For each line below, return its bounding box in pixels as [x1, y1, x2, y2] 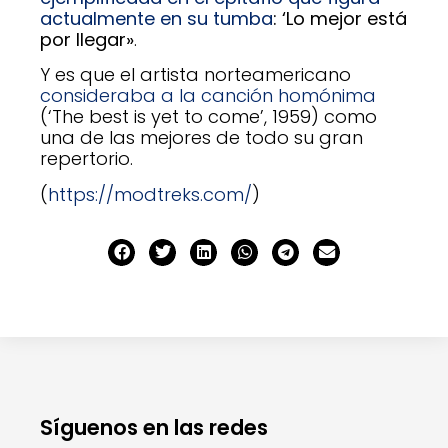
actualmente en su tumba [40, 5, 273, 31]
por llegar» [40, 26, 134, 52]
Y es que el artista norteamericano [40, 62, 351, 88]
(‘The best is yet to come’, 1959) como [40, 104, 377, 130]
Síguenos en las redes [40, 413, 268, 443]
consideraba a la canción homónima [40, 83, 376, 109]
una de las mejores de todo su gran [40, 125, 363, 151]
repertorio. [40, 146, 133, 172]
